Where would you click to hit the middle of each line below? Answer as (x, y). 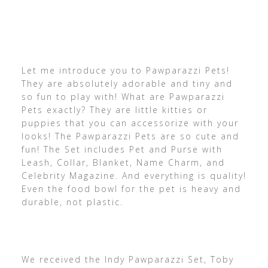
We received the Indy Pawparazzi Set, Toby (127, 260)
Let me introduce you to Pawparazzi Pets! (125, 71)
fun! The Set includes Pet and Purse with (122, 150)
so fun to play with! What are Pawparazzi (123, 97)
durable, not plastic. (72, 202)
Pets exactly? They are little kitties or (114, 110)
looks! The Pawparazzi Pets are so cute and (130, 136)
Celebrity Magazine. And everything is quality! (134, 176)
